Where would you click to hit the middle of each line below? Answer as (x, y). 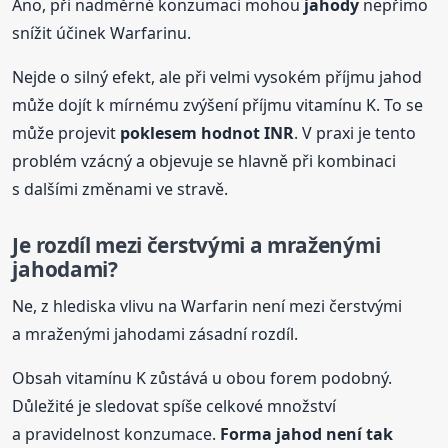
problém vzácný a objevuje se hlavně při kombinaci (204, 161)
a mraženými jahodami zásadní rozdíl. (155, 333)
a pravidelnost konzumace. (116, 433)
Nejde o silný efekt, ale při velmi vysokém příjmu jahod (217, 77)
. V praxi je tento (355, 133)
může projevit (66, 133)
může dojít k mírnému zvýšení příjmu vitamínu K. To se (218, 105)
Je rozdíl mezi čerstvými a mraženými (196, 245)
